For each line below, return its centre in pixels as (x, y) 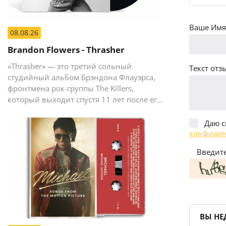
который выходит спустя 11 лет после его (84, 99)
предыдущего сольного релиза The (72, 110)
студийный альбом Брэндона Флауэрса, (81, 77)
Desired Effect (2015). (45, 121)
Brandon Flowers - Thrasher (66, 49)
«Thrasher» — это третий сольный (70, 66)
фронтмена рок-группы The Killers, (71, 88)
